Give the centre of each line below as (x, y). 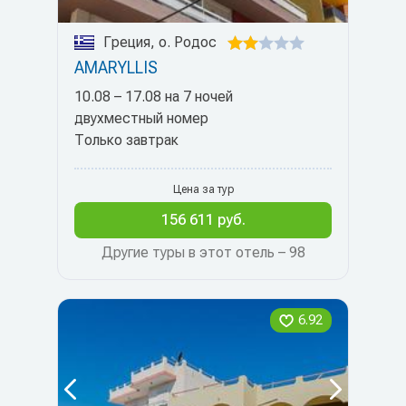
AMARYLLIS (116, 68)
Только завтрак (126, 140)
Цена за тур (203, 189)
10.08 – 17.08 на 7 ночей (154, 97)
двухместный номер (141, 118)
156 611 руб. (203, 220)
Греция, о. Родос (160, 42)
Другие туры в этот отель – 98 (203, 252)
